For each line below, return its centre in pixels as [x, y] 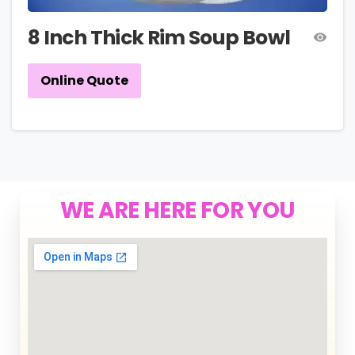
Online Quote [84, 81]
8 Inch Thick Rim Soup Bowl [159, 37]
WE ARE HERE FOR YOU [177, 210]
